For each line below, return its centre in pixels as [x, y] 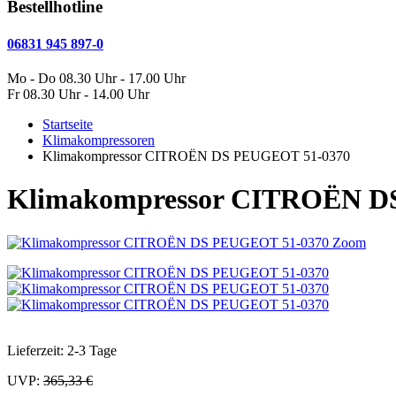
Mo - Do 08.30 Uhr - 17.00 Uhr [96, 78]
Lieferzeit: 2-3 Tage [62, 350]
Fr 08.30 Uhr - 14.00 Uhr [78, 94]
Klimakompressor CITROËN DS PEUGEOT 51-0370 [196, 156]
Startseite [68, 124]
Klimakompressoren [99, 140]
